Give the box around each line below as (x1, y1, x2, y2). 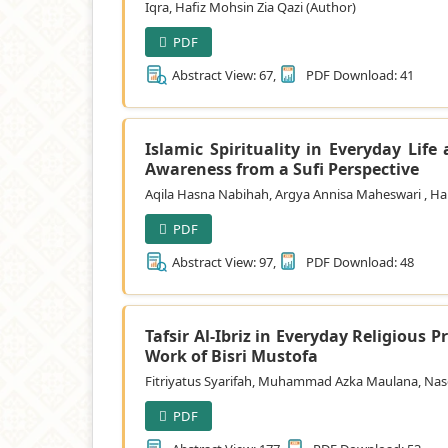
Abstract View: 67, (169, 65, 279, 84)
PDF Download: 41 (303, 65, 414, 84)
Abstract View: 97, (169, 252, 279, 271)
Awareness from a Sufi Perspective (145, 157, 419, 180)
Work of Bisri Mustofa (145, 344, 318, 367)
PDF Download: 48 (303, 252, 414, 271)
